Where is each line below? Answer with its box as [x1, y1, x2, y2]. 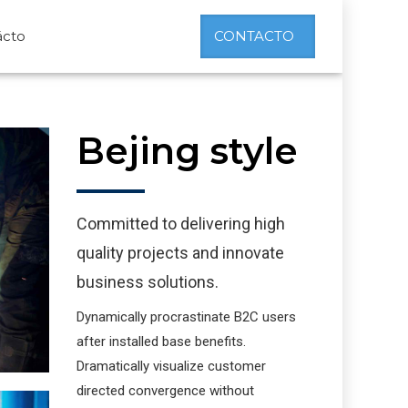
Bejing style [76, 128, 298, 173]
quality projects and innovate [76, 243, 284, 262]
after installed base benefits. [76, 333, 246, 350]
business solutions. [76, 272, 219, 291]
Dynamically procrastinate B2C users [76, 309, 296, 325]
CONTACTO [214, 27, 294, 45]
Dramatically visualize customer [76, 358, 266, 374]
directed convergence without [76, 382, 254, 399]
